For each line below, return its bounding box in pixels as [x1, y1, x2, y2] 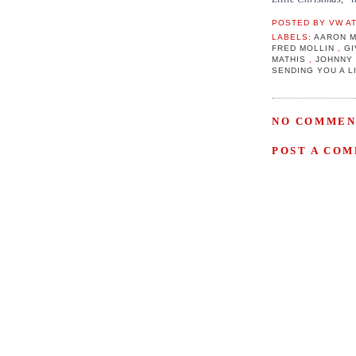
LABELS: [272, 33, 315, 41]
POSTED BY [272, 18, 330, 28]
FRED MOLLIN [272, 44, 339, 52]
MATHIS [272, 55, 310, 64]
